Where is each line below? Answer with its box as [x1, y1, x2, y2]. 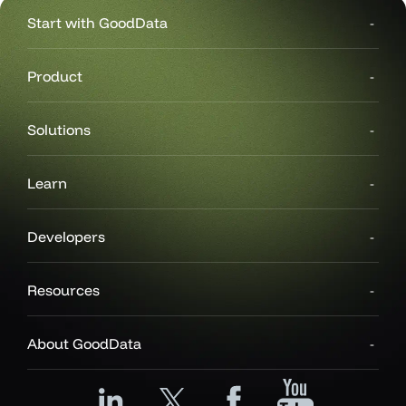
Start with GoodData [27, 14, 168, 32]
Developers [27, 227, 105, 246]
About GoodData [27, 334, 141, 353]
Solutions [27, 121, 91, 139]
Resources [27, 281, 100, 299]
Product [27, 67, 82, 85]
